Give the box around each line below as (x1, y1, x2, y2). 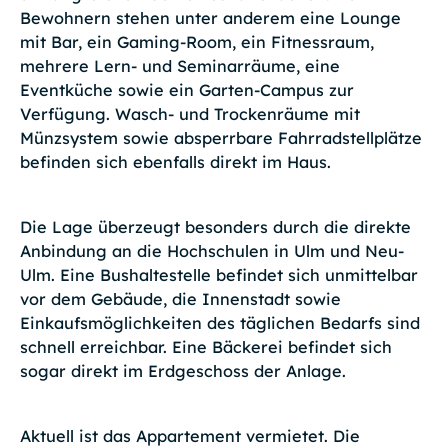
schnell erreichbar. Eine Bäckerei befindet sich (19, 337, 392, 358)
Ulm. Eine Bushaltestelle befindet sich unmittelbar (19, 265, 418, 286)
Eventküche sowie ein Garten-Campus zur (19, 80, 354, 101)
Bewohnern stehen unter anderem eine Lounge (19, 8, 401, 29)
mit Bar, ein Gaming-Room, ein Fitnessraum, (19, 32, 374, 53)
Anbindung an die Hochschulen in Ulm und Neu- (19, 241, 404, 262)
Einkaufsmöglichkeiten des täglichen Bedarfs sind (19, 313, 420, 334)
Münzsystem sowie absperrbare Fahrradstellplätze (19, 128, 422, 149)
